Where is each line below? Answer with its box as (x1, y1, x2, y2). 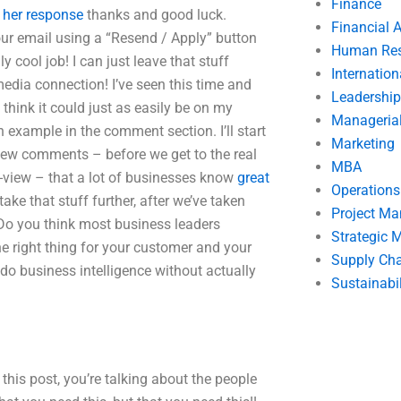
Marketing (330, 135, 395, 152)
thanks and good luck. (83, 6, 226, 23)
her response (3, 6, 83, 23)
